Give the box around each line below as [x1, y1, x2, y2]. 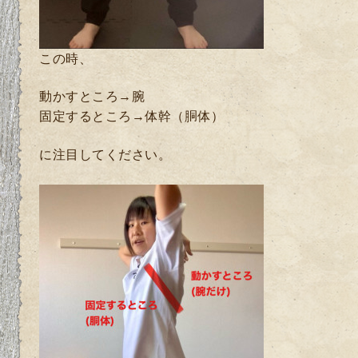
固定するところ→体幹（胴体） [39, 109, 224, 124]
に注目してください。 [39, 147, 171, 161]
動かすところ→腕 [39, 89, 145, 104]
